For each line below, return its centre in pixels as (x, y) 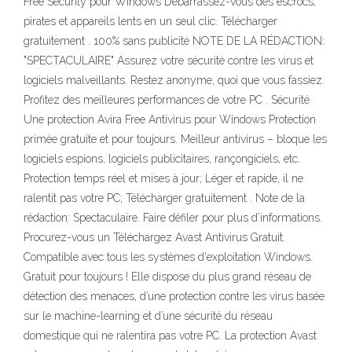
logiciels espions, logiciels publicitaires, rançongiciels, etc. (162, 159)
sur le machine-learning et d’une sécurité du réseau (148, 316)
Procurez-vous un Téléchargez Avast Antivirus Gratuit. (154, 237)
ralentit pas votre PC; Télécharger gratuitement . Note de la (164, 198)
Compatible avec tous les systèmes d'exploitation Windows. (168, 257)
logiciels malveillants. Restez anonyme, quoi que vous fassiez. (174, 80)
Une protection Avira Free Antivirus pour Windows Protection (170, 119)
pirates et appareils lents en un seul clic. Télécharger (150, 21)
